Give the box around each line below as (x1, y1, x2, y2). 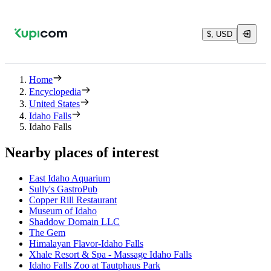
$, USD (207, 29, 232, 39)
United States (29, 99, 80, 109)
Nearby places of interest (5, 144, 159, 160)
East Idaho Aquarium (29, 172, 110, 183)
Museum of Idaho (29, 205, 97, 216)
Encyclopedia (29, 87, 81, 97)
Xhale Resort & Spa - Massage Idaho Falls (29, 249, 192, 260)
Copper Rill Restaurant (29, 194, 117, 205)
